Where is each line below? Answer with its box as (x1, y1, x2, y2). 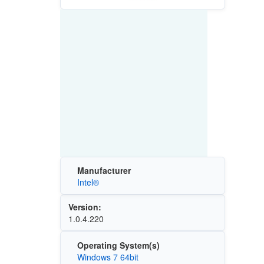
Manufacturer (77, 164, 131, 177)
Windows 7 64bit (77, 250, 138, 263)
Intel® (77, 176, 99, 189)
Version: (68, 201, 101, 213)
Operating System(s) (77, 239, 160, 251)
